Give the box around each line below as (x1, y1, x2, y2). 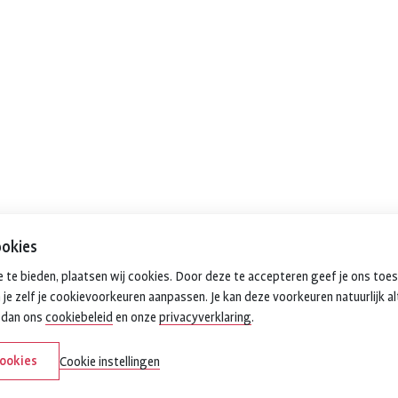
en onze (113, 311, 159, 324)
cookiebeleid (45, 311, 113, 324)
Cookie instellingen (60, 355, 160, 370)
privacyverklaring (159, 311, 251, 324)
